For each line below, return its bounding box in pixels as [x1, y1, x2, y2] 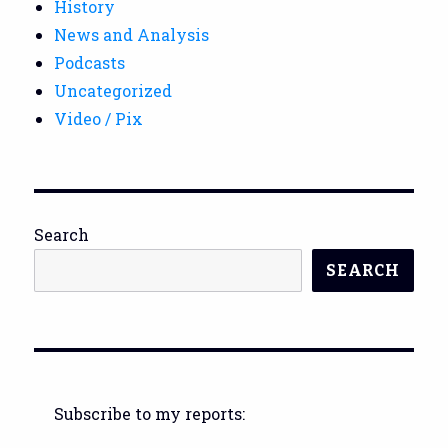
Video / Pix [54, 107, 144, 129]
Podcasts [54, 51, 126, 73]
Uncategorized [54, 79, 173, 101]
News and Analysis [54, 23, 210, 45]
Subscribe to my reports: [54, 402, 246, 424]
